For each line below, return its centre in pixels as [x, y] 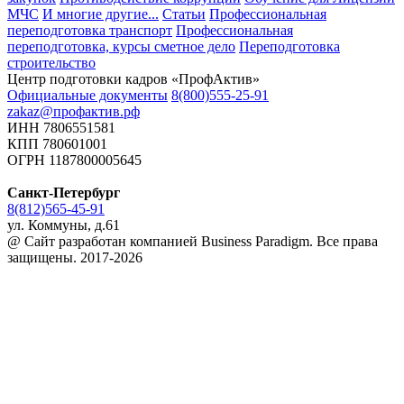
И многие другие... [101, 14]
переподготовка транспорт [90, 30]
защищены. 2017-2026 [75, 257]
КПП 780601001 [57, 143]
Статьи [184, 14]
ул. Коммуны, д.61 [64, 225]
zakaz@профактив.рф [73, 111]
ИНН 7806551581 [61, 127]
